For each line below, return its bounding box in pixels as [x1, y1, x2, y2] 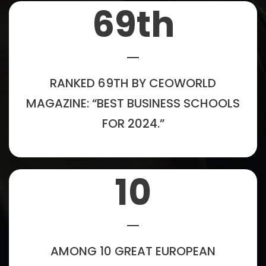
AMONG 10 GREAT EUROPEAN [50, 242, 216, 259]
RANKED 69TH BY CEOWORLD [50, 74, 216, 91]
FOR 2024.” [102, 115, 164, 132]
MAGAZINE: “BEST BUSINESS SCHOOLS [26, 94, 240, 112]
